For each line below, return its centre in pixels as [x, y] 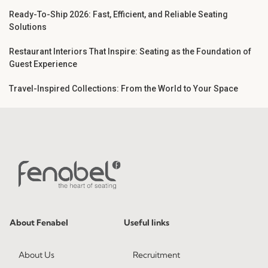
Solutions [28, 27]
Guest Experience [43, 64]
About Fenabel [39, 223]
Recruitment [157, 255]
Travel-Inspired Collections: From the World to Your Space [124, 89]
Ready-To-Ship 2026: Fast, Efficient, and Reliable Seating [118, 15]
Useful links [147, 223]
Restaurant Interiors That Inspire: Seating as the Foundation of [130, 52]
